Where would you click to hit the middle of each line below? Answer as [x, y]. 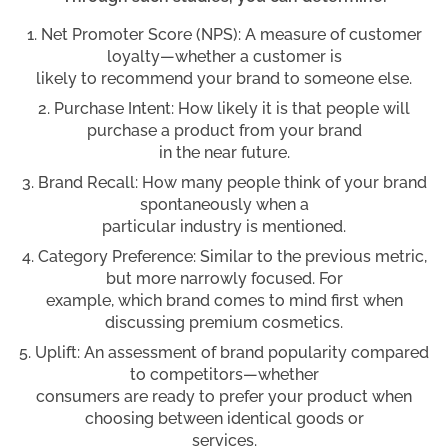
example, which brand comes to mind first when [224, 300]
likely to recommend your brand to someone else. [224, 78]
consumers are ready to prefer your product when [224, 396]
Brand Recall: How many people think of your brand [232, 182]
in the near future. [224, 152]
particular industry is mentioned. [224, 226]
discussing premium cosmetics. [224, 322]
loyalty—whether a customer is [224, 56]
